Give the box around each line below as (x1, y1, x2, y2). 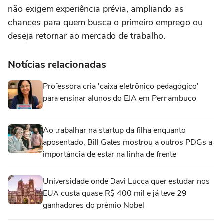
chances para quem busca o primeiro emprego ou (8, 16, 203, 28)
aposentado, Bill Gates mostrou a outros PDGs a (43, 137, 212, 148)
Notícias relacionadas (8, 58, 106, 71)
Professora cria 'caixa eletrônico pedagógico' (43, 81, 199, 92)
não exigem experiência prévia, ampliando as (8, 3, 184, 15)
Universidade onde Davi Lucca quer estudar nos (43, 176, 210, 187)
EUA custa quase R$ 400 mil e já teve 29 (43, 188, 187, 199)
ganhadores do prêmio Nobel (43, 200, 144, 211)
